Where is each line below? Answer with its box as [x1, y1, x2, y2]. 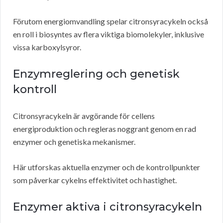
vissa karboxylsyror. [13, 42, 81, 52]
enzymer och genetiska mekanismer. [13, 137, 135, 147]
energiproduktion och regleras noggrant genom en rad [13, 124, 196, 134]
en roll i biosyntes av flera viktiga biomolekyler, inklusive [13, 29, 204, 39]
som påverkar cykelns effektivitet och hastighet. [13, 175, 177, 185]
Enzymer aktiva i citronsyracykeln [13, 200, 202, 214]
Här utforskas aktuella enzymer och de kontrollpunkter [13, 162, 200, 172]
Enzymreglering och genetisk [13, 67, 180, 81]
